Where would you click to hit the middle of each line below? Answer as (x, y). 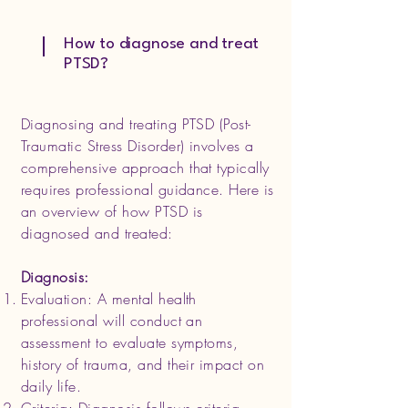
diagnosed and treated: (97, 233)
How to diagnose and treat (162, 44)
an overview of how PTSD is (112, 211)
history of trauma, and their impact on (143, 364)
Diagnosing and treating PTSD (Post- (136, 124)
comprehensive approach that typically (145, 168)
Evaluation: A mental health (109, 299)
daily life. (51, 386)
